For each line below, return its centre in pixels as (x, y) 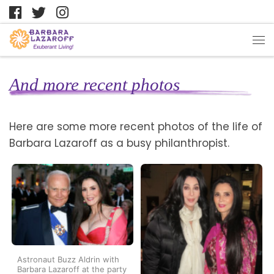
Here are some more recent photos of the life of (136, 126)
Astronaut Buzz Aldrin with (68, 259)
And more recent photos (94, 85)
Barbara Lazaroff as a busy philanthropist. (119, 143)
